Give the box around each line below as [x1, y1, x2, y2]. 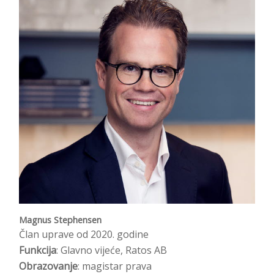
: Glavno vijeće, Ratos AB [56, 243, 167, 257]
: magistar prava [78, 259, 152, 273]
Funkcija [19, 243, 56, 257]
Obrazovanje [19, 259, 78, 273]
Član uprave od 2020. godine [19, 228, 149, 241]
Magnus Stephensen [19, 214, 102, 226]
